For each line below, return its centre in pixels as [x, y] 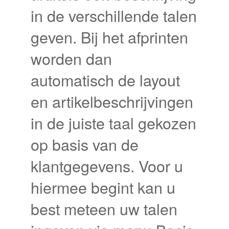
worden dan [71, 58]
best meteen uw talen [104, 208]
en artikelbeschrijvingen [112, 101]
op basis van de [85, 144]
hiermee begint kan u [103, 187]
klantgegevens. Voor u [107, 165]
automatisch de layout [105, 79]
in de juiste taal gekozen [113, 122]
